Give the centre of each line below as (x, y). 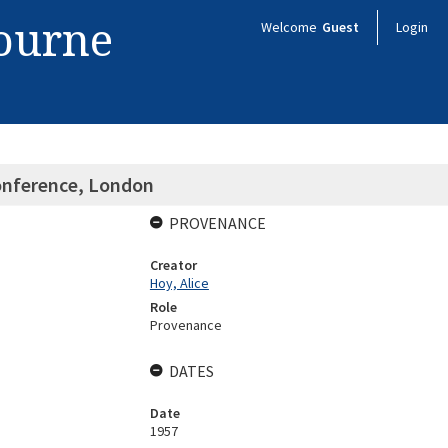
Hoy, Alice (179, 283)
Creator (173, 265)
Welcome (290, 27)
